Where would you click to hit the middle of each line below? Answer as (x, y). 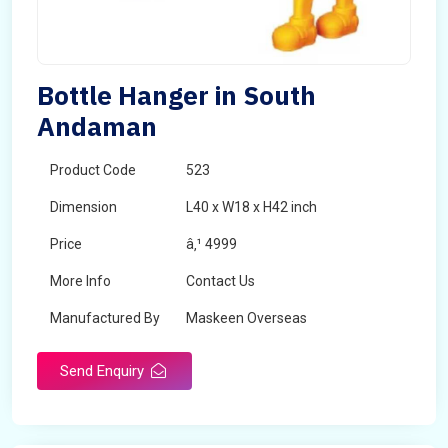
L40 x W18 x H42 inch (251, 207)
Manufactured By (105, 318)
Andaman (97, 126)
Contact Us (220, 281)
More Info (80, 281)
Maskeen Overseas (246, 318)
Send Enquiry (104, 371)
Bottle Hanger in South (176, 95)
